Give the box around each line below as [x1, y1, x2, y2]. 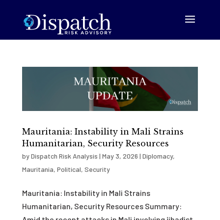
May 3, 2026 [102, 151, 138, 160]
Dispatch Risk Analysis [30, 151, 98, 160]
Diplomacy [142, 151, 173, 160]
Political [56, 165, 81, 173]
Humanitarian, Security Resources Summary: [22, 201, 182, 211]
